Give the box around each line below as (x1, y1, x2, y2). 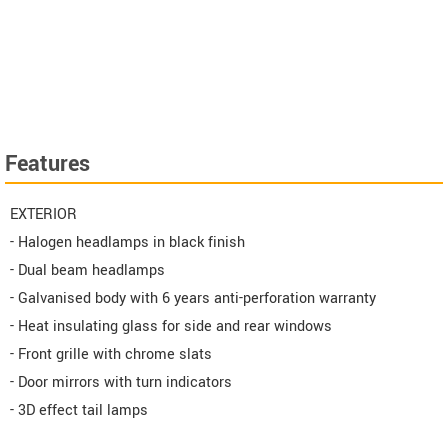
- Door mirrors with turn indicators (10, 371, 232, 393)
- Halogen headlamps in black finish (10, 231, 245, 253)
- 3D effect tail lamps (10, 399, 148, 421)
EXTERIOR (10, 203, 77, 225)
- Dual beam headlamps (10, 259, 165, 281)
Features (5, 147, 90, 180)
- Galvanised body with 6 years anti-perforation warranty (10, 287, 376, 309)
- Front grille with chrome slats (10, 343, 212, 365)
